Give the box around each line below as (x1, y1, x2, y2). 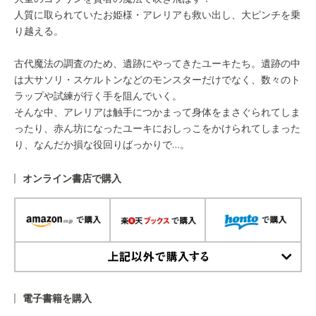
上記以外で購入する (16, 272, 92, 284)
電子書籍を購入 (23, 291, 92, 305)
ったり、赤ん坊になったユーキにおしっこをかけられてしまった (14, 121, 300, 135)
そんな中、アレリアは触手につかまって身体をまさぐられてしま (14, 105, 300, 119)
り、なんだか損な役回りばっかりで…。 (14, 138, 190, 152)
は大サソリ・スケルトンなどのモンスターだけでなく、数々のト (14, 73, 300, 87)
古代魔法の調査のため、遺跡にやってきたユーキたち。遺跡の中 (14, 56, 300, 71)
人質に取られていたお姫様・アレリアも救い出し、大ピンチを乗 (14, 8, 300, 22)
